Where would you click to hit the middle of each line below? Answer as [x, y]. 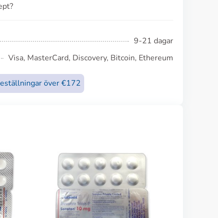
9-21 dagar [154, 41]
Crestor [102, 211]
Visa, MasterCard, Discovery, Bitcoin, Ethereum [91, 58]
